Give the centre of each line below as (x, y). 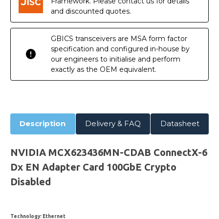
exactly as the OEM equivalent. (104, 69)
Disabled (31, 181)
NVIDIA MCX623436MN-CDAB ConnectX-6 (109, 152)
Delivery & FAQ (113, 124)
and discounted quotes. (91, 11)
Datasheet (180, 124)
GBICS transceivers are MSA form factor (119, 38)
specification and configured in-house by (120, 49)
